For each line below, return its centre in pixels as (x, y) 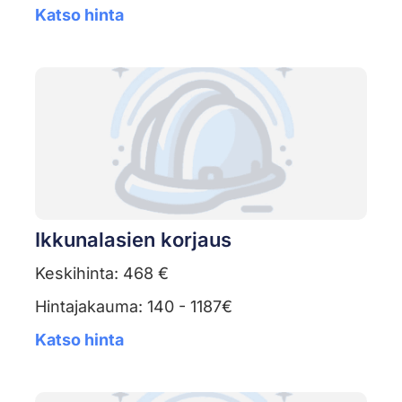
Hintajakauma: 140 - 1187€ (133, 307)
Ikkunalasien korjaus (133, 240)
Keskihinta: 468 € (101, 274)
